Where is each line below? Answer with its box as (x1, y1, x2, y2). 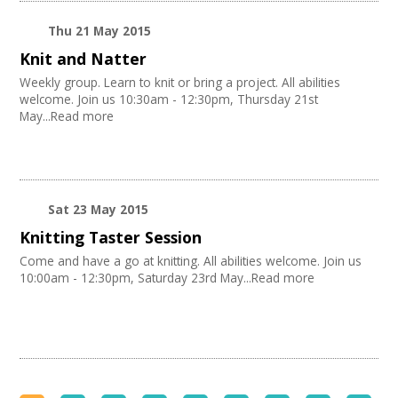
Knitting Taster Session (20, 227, 203, 249)
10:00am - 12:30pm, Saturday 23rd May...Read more (20, 269, 315, 287)
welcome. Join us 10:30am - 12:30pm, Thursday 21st (20, 91, 319, 108)
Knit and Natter (20, 48, 147, 70)
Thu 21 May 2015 (48, 22, 152, 40)
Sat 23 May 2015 (48, 201, 149, 219)
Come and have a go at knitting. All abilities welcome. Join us (20, 252, 362, 270)
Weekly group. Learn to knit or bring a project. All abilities (20, 74, 341, 92)
